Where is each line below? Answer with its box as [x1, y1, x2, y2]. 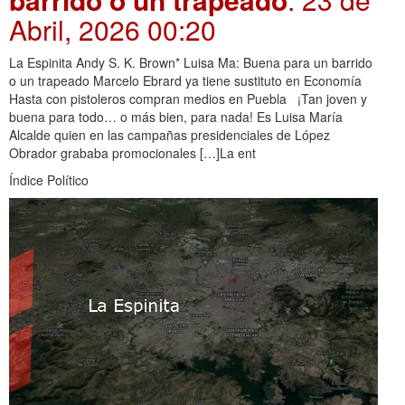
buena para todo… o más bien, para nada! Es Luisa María [9, 108, 343, 127]
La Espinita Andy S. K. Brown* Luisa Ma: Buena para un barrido [9, 53, 372, 72]
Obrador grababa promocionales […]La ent [9, 144, 256, 163]
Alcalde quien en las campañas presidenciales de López [9, 126, 330, 145]
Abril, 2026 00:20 [9, 10, 216, 50]
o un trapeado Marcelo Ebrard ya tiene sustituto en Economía [9, 71, 362, 90]
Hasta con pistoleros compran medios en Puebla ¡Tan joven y [9, 89, 367, 108]
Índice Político [9, 171, 89, 190]
